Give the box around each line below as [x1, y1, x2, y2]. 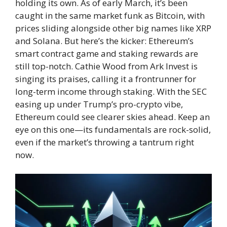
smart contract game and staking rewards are [15, 47, 198, 59]
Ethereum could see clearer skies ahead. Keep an [15, 110, 210, 123]
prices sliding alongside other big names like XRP [15, 22, 211, 34]
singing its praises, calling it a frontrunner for [15, 72, 196, 85]
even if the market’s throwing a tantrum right [15, 136, 194, 148]
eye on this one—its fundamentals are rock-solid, [15, 123, 211, 135]
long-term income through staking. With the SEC [15, 85, 207, 97]
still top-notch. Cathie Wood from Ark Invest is [15, 60, 198, 72]
